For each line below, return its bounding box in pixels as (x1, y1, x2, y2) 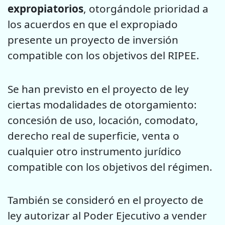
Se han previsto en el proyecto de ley (8, 81, 189, 96)
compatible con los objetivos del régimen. (8, 159, 212, 174)
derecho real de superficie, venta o (8, 128, 179, 143)
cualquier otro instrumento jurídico (8, 144, 181, 158)
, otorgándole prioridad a (83, 2, 208, 16)
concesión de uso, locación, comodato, (8, 113, 198, 127)
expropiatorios (8, 2, 83, 16)
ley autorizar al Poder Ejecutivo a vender (8, 208, 207, 222)
